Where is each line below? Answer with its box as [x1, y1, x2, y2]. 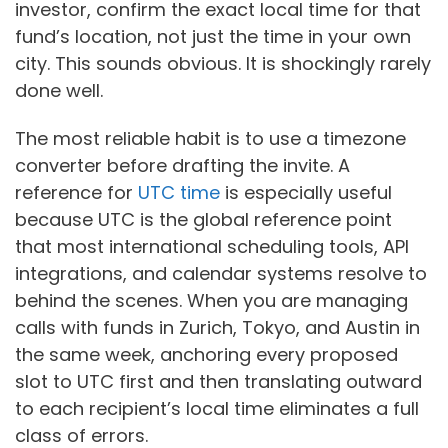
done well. [15, 77, 103, 103]
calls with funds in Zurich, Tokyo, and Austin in [15, 315, 420, 341]
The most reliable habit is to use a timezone [15, 126, 406, 152]
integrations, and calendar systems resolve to [15, 261, 427, 287]
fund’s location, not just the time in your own [15, 23, 411, 49]
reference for [15, 180, 133, 206]
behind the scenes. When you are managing [15, 288, 408, 314]
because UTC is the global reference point [15, 207, 392, 233]
